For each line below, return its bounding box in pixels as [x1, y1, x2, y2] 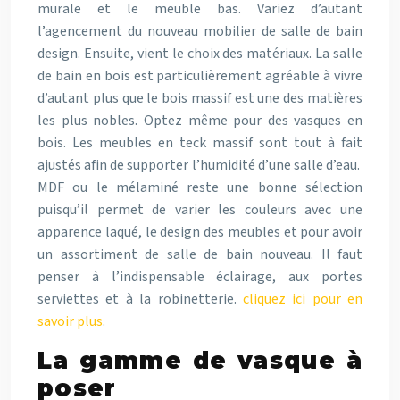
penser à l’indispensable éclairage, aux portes [37, 267, 362, 287]
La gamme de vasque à [37, 346, 362, 375]
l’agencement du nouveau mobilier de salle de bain [37, 21, 362, 41]
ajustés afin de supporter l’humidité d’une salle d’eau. [37, 155, 362, 175]
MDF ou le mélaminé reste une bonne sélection [37, 178, 362, 197]
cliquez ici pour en [242, 289, 362, 309]
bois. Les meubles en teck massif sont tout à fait [37, 133, 362, 153]
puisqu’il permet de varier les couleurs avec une [37, 200, 362, 220]
